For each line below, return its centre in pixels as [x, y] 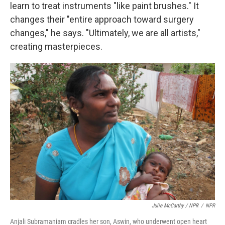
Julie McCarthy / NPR [175, 206]
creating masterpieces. [56, 46]
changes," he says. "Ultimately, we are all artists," [105, 33]
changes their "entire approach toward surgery [102, 19]
